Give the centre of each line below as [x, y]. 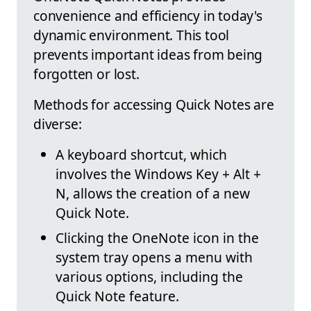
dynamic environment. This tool [132, 35]
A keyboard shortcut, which [141, 154]
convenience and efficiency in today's [148, 15]
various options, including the [149, 276]
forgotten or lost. [86, 74]
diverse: [58, 124]
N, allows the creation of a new [153, 193]
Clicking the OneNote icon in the [157, 237]
